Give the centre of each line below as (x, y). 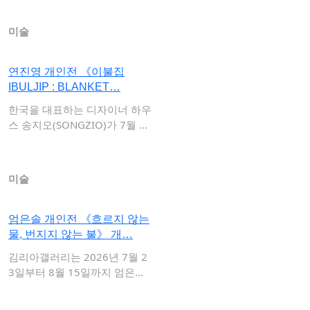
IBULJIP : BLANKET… (64, 87)
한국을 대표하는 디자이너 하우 (80, 109)
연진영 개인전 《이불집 (66, 72)
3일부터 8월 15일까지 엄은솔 (77, 272)
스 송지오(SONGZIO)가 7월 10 (80, 125)
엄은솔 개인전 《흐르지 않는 (79, 219)
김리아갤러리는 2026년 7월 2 (78, 257)
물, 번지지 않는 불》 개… (71, 234)
